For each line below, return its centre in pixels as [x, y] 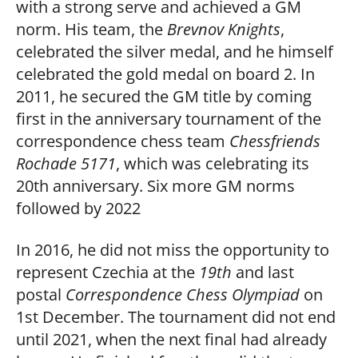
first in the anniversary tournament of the [169, 118]
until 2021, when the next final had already [171, 338]
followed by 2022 [78, 207]
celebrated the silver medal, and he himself [175, 51]
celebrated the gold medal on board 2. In [165, 73]
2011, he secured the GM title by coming [164, 95]
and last [265, 271]
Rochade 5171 [66, 163]
